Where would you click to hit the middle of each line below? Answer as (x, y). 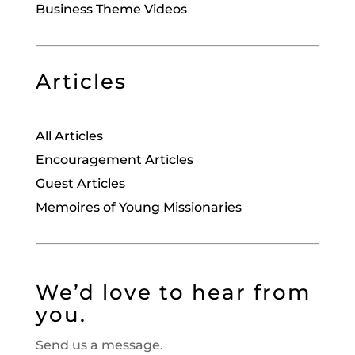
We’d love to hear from (173, 292)
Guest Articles (80, 183)
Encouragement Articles (114, 159)
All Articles (69, 136)
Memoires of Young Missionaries (140, 207)
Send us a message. (99, 345)
